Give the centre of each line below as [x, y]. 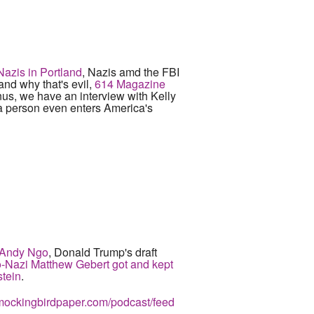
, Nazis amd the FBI [131, 72]
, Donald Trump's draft [103, 252]
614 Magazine [130, 84]
